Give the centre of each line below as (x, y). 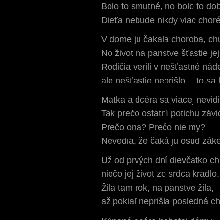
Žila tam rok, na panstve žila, (157, 188)
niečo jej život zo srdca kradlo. (160, 174)
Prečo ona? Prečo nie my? (153, 127)
